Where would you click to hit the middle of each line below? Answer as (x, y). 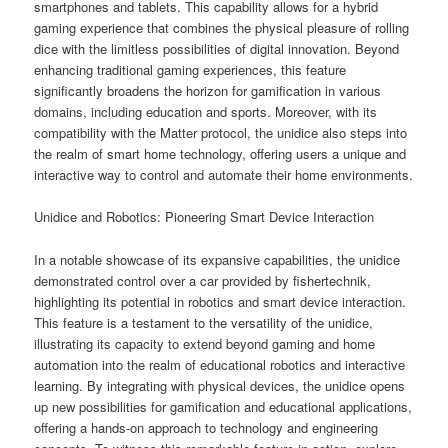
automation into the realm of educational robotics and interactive (220, 364)
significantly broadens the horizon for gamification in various (208, 91)
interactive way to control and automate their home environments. (224, 175)
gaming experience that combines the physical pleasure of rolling (222, 28)
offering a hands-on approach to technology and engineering (206, 427)
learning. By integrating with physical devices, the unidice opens (220, 385)
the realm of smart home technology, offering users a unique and (220, 154)
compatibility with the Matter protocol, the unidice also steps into (221, 133)
